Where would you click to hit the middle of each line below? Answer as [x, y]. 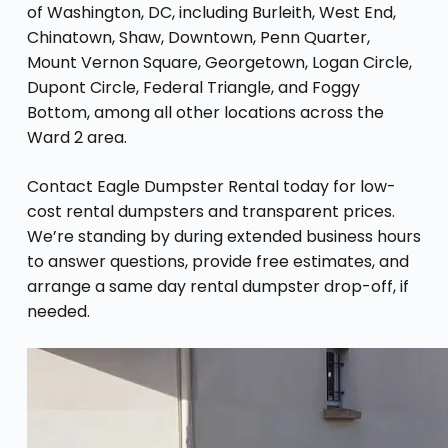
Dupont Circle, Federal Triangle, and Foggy [193, 87]
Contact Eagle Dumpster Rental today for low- [211, 186]
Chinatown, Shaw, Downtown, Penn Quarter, [198, 37]
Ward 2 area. [76, 137]
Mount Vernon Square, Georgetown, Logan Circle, [219, 62]
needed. [58, 311]
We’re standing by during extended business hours [223, 236]
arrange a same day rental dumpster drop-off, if [217, 286]
